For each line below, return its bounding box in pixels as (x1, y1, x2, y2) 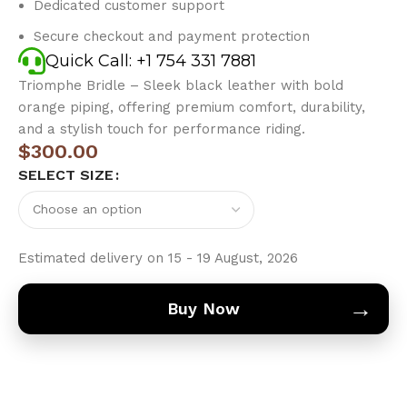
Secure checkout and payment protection (34, 27, 311, 45)
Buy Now (167, 298, 240, 318)
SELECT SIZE (18, 165, 114, 184)
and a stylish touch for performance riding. (18, 120, 306, 137)
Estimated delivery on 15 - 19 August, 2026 (18, 249, 299, 266)
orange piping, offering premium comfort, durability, (18, 98, 366, 115)
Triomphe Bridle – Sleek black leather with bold (18, 76, 344, 94)
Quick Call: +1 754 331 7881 (45, 50, 257, 71)
